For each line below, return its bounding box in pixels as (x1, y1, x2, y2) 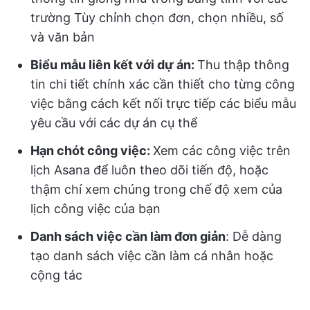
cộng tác (30, 268, 82, 283)
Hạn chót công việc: (30, 143, 153, 158)
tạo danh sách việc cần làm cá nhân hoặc (30, 248, 273, 264)
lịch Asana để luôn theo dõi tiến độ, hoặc (30, 163, 268, 178)
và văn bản (30, 30, 95, 45)
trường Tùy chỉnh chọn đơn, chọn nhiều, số (30, 10, 284, 26)
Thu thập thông (197, 57, 289, 73)
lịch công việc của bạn (30, 201, 161, 217)
